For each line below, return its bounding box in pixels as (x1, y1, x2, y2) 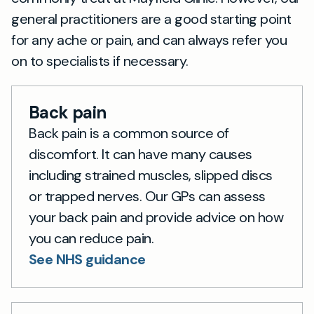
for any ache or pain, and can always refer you (11, 31, 287, 49)
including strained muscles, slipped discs (29, 166, 273, 184)
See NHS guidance (29, 250, 146, 268)
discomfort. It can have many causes (29, 145, 252, 163)
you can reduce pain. (29, 229, 153, 247)
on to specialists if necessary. (11, 52, 189, 70)
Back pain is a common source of (29, 124, 229, 142)
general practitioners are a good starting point (11, 10, 292, 28)
